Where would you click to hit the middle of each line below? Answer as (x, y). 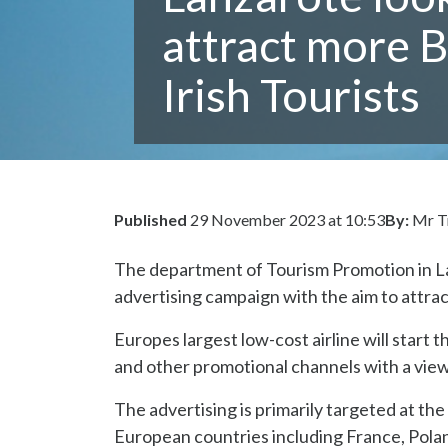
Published (150, 219)
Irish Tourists (291, 95)
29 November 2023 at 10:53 (286, 219)
